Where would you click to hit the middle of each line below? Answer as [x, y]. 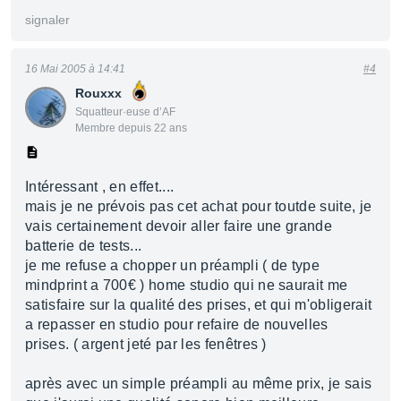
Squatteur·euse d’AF [125, 112]
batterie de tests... [84, 246]
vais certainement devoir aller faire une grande [179, 226]
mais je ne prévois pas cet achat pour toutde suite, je [199, 206]
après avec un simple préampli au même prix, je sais [199, 384]
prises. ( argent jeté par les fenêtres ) [146, 344]
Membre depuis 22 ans [131, 128]
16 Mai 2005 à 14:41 [75, 69]
